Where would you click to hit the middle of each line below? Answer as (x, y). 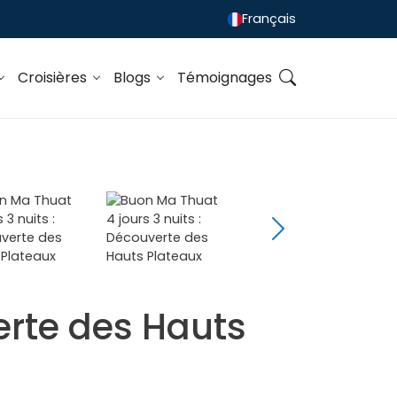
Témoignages (225, 78)
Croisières (54, 78)
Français (269, 19)
